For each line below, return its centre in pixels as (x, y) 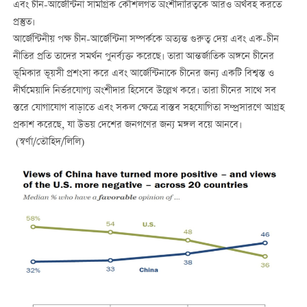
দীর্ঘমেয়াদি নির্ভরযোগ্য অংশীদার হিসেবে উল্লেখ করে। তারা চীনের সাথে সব (144, 91)
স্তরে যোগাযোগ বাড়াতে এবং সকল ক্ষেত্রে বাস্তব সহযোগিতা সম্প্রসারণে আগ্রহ (148, 109)
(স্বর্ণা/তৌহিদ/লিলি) (48, 143)
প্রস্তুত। (24, 23)
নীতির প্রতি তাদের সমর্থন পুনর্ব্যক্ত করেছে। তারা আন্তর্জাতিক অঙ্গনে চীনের (143, 57)
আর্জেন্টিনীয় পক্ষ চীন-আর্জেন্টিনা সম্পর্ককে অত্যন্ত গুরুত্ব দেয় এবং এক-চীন (146, 40)
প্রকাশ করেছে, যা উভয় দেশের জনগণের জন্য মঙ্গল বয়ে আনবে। (127, 126)
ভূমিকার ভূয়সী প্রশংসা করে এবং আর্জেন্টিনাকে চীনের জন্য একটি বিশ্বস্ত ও (143, 74)
